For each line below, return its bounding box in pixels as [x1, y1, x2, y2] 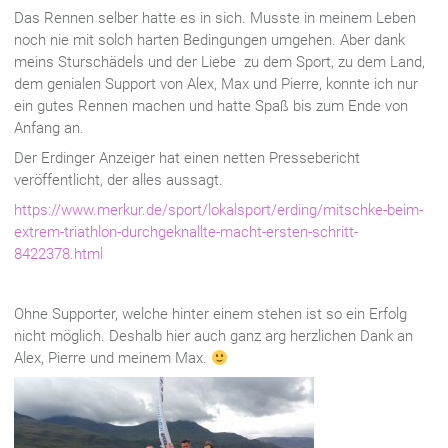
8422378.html [14, 245, 103, 263]
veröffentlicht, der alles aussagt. [14, 171, 223, 189]
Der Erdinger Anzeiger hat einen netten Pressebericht [14, 149, 360, 167]
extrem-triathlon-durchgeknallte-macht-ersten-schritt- [14, 223, 358, 241]
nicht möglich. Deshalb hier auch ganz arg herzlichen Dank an [14, 327, 413, 345]
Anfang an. [14, 119, 84, 137]
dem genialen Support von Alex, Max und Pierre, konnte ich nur [14, 75, 418, 93]
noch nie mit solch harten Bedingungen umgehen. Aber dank [14, 31, 405, 49]
